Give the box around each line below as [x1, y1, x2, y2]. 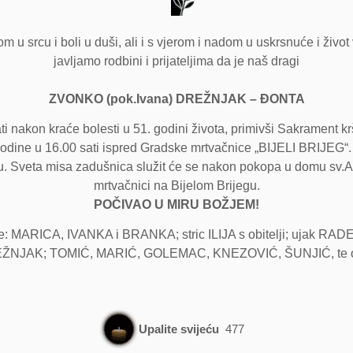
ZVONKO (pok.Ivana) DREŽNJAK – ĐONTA [48, 91, 305, 106]
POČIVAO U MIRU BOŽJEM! [94, 198, 259, 212]
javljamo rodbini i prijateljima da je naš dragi [54, 54, 299, 68]
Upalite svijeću [139, 322, 220, 336]
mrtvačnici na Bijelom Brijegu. [93, 179, 260, 193]
